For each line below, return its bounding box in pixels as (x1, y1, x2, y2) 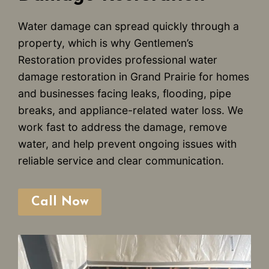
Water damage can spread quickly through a (18, 19, 239, 32)
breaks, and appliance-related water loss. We (18, 103, 243, 116)
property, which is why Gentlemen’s (18, 36, 193, 49)
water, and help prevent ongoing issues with (18, 137, 237, 150)
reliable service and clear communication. (18, 154, 224, 167)
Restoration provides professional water (18, 53, 217, 66)
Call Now (31, 195, 89, 208)
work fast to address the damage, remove (18, 120, 227, 133)
